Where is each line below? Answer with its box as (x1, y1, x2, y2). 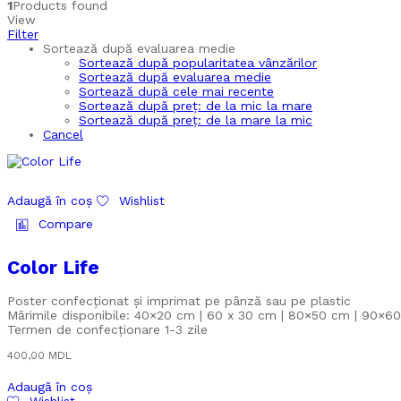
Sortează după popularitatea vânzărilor (79, 55, 317, 71)
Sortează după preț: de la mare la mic (79, 113, 312, 128)
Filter (7, 27, 38, 42)
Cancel (43, 127, 83, 142)
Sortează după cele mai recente (79, 84, 274, 99)
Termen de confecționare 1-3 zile (7, 322, 208, 337)
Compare (38, 217, 93, 232)
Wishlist (118, 193, 165, 209)
